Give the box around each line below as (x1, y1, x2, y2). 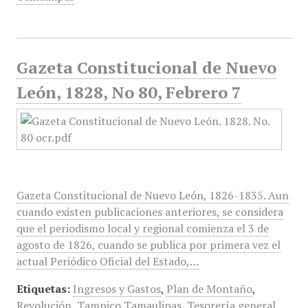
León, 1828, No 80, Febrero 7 (16, 81, 241, 103)
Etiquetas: (16, 281, 70, 296)
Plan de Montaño (166, 281, 252, 296)
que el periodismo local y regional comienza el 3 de (16, 221, 269, 236)
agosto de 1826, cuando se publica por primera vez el (16, 237, 280, 252)
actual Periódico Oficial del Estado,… (16, 254, 199, 269)
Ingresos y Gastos (72, 281, 161, 296)
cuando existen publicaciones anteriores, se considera (16, 204, 283, 219)
